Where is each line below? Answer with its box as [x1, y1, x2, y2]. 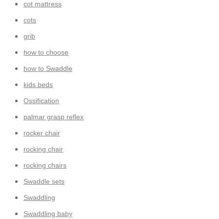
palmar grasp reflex [23, 112, 84, 121]
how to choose [23, 48, 68, 56]
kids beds [23, 80, 53, 88]
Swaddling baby [23, 209, 72, 218]
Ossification [23, 96, 59, 105]
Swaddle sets [23, 177, 65, 185]
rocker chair [23, 129, 60, 137]
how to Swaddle [23, 64, 72, 72]
